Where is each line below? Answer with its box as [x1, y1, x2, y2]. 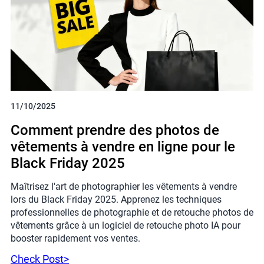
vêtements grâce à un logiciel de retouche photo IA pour [11, 219, 240, 231]
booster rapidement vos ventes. [11, 232, 140, 244]
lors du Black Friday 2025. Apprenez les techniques [11, 193, 222, 205]
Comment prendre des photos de [11, 121, 219, 138]
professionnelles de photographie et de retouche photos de [11, 206, 253, 218]
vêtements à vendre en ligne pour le [11, 138, 235, 155]
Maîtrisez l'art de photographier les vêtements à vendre [11, 180, 237, 192]
